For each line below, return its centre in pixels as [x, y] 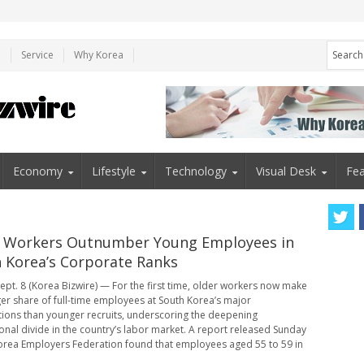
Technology [196, 171]
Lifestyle [113, 171]
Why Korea [99, 54]
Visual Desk [286, 171]
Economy [37, 171]
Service [37, 54]
